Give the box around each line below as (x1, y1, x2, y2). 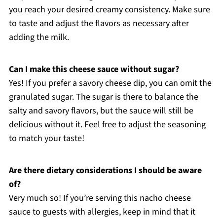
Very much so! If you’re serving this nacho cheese (8, 191, 191, 204)
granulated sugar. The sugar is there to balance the (8, 90, 198, 103)
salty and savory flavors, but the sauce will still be (8, 104, 193, 117)
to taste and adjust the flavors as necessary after (8, 17, 189, 30)
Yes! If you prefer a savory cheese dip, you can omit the (8, 76, 212, 89)
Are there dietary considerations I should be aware (8, 164, 202, 177)
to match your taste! (8, 132, 84, 145)
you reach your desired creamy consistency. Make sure (8, 3, 210, 16)
